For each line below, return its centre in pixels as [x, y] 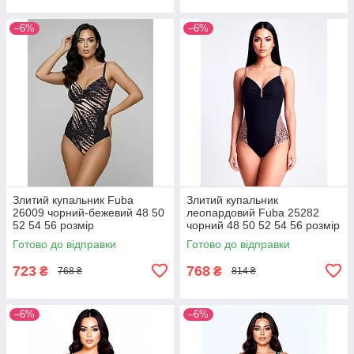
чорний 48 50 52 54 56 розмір [263, 225]
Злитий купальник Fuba [73, 200]
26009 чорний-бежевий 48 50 [88, 212]
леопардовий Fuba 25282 [253, 212]
